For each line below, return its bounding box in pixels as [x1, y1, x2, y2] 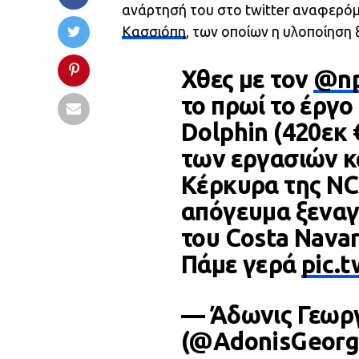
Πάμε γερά [181, 251, 301, 278]
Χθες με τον [181, 66, 313, 93]
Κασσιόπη [122, 24, 186, 39]
